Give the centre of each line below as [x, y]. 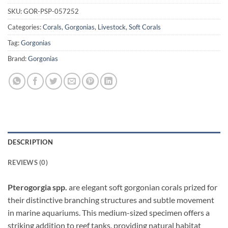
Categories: [25, 27]
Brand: [18, 58]
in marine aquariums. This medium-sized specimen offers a [109, 212]
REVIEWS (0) [28, 162]
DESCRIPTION [30, 142]
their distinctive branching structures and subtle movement [111, 199]
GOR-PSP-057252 [51, 11]
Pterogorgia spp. [37, 187]
